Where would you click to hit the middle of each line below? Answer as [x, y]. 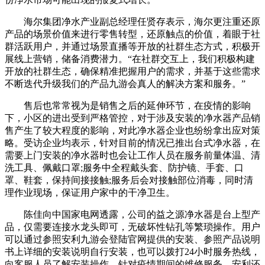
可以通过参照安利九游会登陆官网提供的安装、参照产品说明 [132, 239]
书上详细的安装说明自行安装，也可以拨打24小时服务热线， [132, 251]
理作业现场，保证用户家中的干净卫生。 [90, 192]
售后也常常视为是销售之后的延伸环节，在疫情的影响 [128, 105]
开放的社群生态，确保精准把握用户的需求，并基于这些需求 [132, 71]
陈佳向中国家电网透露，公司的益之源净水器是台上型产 [132, 214]
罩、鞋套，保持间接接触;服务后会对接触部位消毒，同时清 [129, 180]
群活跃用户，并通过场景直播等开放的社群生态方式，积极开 [132, 46]
